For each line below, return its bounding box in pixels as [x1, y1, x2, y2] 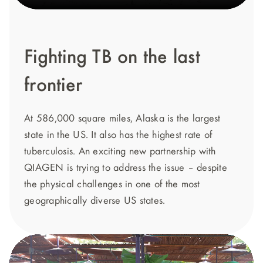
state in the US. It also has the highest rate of [24, 130, 212, 140]
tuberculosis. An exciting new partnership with [24, 146, 216, 157]
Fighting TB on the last [24, 48, 200, 68]
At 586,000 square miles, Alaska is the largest [24, 113, 221, 124]
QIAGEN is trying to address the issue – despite [24, 163, 227, 173]
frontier [24, 76, 82, 96]
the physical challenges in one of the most [24, 179, 200, 190]
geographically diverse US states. [24, 195, 166, 206]
